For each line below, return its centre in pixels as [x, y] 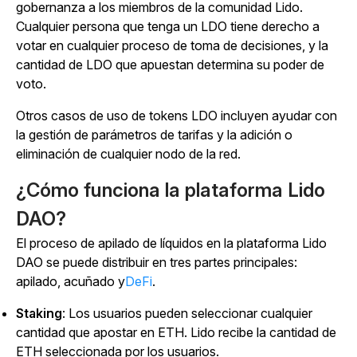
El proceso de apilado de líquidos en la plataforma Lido [171, 243]
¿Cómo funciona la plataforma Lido [171, 190]
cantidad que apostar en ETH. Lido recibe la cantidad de [176, 332]
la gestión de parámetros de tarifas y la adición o [154, 134]
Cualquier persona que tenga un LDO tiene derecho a [168, 26]
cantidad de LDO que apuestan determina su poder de [170, 64]
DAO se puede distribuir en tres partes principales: [157, 262]
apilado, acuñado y [71, 281]
